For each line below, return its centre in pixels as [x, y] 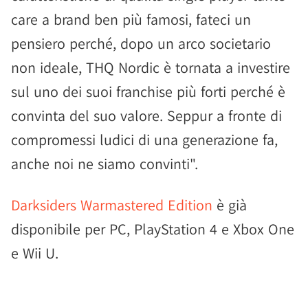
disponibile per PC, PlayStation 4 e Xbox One [153, 229]
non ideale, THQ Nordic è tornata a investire [151, 67]
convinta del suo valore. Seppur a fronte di [146, 115]
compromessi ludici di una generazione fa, [144, 140]
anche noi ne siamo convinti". [104, 164]
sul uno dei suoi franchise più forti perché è [148, 91]
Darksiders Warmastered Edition [112, 205]
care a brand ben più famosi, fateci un [131, 19]
